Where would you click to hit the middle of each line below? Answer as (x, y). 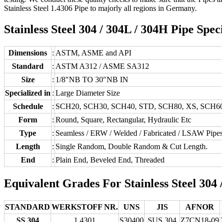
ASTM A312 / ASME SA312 (102, 66)
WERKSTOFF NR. (85, 207)
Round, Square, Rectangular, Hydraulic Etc (123, 119)
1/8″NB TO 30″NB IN (92, 79)
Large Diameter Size (88, 93)
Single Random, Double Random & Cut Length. (132, 146)
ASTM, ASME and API (93, 53)
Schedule (28, 106)
